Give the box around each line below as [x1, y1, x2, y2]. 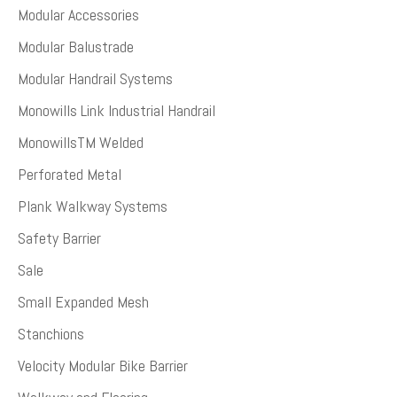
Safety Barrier [18, 228, 101, 249]
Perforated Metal [18, 164, 121, 185]
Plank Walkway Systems [18, 196, 167, 217]
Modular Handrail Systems [18, 68, 173, 90]
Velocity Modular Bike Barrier [18, 355, 188, 377]
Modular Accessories [18, 4, 139, 26]
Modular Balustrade [18, 36, 134, 58]
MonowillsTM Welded [18, 132, 144, 153]
